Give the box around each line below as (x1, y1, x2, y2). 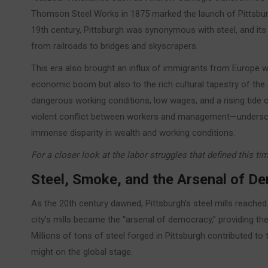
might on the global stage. (31, 246, 133, 258)
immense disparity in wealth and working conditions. (31, 127, 235, 139)
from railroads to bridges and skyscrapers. (31, 41, 198, 52)
